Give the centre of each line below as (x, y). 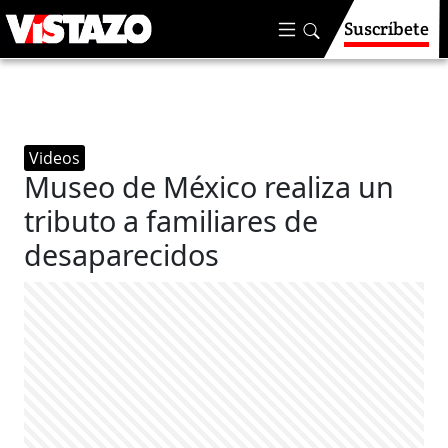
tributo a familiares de (171, 220)
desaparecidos (122, 254)
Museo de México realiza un (209, 186)
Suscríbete (386, 28)
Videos (55, 158)
